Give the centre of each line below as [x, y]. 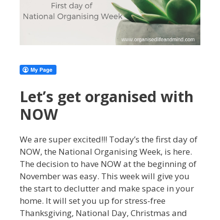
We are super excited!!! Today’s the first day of [109, 139]
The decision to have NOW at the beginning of [108, 164]
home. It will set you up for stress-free [93, 200]
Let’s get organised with [107, 96]
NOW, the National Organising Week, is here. [106, 151]
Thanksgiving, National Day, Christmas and [103, 213]
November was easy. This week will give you [105, 176]
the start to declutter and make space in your [107, 188]
